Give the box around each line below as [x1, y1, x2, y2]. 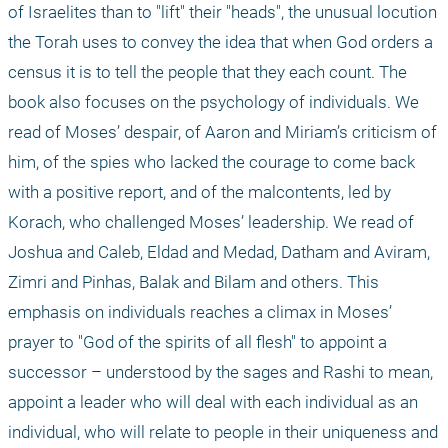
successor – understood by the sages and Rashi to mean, [8, 361, 433, 382]
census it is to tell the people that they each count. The [8, 61, 407, 82]
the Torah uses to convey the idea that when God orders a [8, 31, 433, 52]
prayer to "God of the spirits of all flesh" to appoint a [8, 331, 387, 352]
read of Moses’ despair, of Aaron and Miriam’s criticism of [8, 121, 437, 142]
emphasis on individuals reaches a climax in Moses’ [8, 301, 392, 322]
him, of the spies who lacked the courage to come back [8, 151, 415, 172]
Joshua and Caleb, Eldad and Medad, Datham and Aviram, [8, 241, 430, 262]
